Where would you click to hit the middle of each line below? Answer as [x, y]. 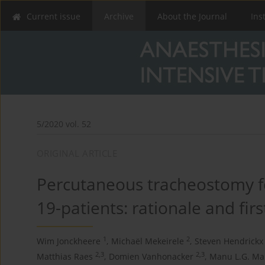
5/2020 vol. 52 [64, 124]
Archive [119, 16]
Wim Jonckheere [69, 241]
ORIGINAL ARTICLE [77, 153]
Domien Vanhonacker [151, 257]
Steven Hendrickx [229, 241]
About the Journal [192, 16]
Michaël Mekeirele [148, 241]
